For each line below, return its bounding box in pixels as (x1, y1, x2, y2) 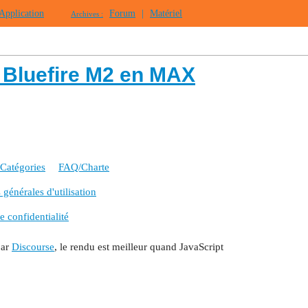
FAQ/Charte (58, 162, 109, 173)
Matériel (150, 8, 182, 19)
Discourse (12, 241, 54, 252)
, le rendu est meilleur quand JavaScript (54, 241, 223, 252)
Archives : (71, 10, 103, 18)
